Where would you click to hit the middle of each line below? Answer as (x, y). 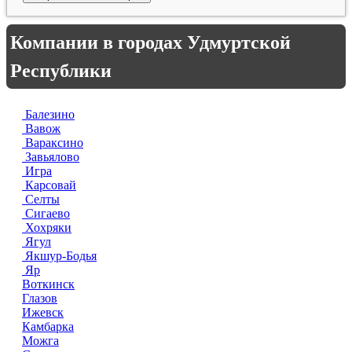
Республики (61, 71)
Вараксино (53, 143)
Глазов (40, 298)
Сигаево (46, 213)
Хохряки (47, 227)
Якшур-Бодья (59, 256)
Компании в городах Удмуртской (150, 42)
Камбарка (48, 326)
